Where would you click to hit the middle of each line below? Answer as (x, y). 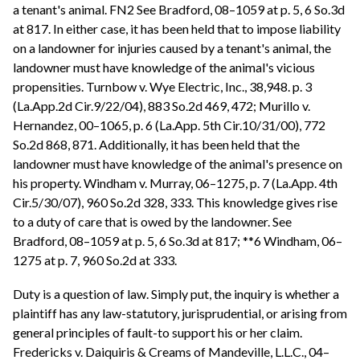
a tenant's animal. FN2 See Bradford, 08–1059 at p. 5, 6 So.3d (179, 10)
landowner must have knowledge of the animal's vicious (164, 67)
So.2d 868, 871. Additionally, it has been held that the (156, 145)
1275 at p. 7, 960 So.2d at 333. (95, 260)
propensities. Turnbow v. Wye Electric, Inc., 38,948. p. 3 (162, 87)
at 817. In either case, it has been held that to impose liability (177, 29)
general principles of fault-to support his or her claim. (157, 332)
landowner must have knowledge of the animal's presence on (178, 164)
